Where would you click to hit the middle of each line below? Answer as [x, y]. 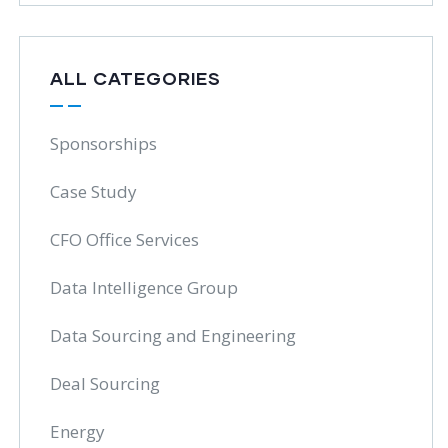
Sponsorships [104, 143]
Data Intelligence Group [144, 287]
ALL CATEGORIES [136, 78]
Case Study [94, 191]
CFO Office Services [125, 239]
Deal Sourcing [105, 383]
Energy [78, 431]
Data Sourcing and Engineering [173, 335]
